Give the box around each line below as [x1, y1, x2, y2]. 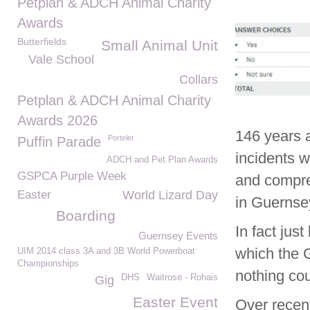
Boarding [56, 208, 116, 224]
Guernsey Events [138, 230, 218, 241]
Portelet [108, 134, 134, 142]
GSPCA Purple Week [17, 170, 127, 183]
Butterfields [17, 36, 66, 47]
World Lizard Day [122, 188, 218, 202]
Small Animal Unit [101, 37, 218, 53]
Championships [17, 259, 79, 268]
